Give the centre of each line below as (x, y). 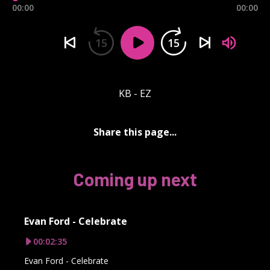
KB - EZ (135, 93)
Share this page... (135, 132)
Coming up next (135, 179)
